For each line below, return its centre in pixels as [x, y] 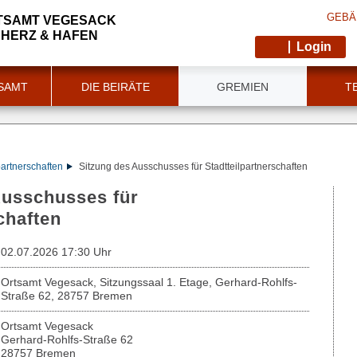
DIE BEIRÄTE [115, 87]
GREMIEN [243, 87]
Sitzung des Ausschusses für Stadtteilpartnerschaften [193, 167]
